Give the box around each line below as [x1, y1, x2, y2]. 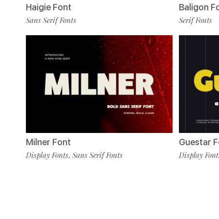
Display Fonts [26, 150, 68, 160]
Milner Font [26, 136, 71, 147]
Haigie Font [26, 1, 71, 12]
